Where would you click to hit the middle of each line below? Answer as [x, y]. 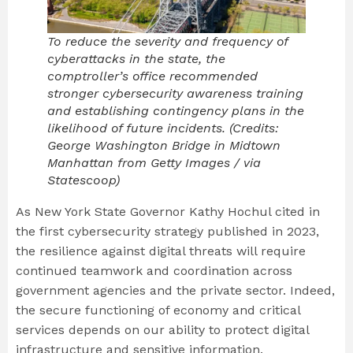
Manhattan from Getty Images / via [154, 163]
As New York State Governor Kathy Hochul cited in [168, 212]
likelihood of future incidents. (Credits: [163, 128]
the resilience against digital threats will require [161, 251]
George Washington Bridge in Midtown [164, 146]
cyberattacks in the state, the [136, 59]
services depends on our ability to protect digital [162, 330]
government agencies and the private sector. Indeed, [175, 291]
